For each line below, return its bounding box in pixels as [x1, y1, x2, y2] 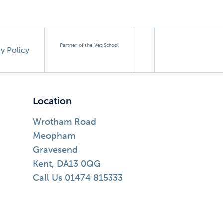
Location [33, 96, 72, 107]
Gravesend [33, 144, 78, 155]
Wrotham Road [33, 116, 96, 127]
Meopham [33, 130, 75, 141]
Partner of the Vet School [60, 42, 119, 48]
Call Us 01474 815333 [33, 172, 123, 183]
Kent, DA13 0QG [33, 158, 101, 169]
